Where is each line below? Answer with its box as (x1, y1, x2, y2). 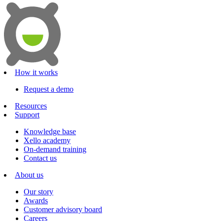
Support (15, 110, 39, 119)
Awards (24, 196, 48, 205)
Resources (15, 101, 47, 110)
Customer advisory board (24, 205, 102, 214)
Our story (24, 187, 53, 196)
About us (15, 170, 43, 179)
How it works (15, 68, 58, 76)
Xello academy (24, 136, 71, 145)
